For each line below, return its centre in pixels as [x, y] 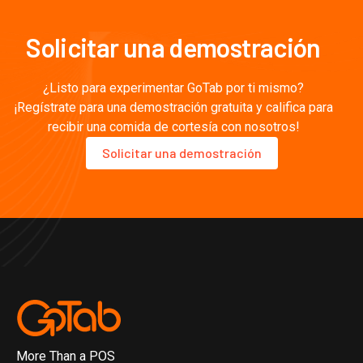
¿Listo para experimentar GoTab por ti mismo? [173, 88]
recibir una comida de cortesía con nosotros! [173, 127]
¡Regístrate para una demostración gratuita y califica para [173, 107]
